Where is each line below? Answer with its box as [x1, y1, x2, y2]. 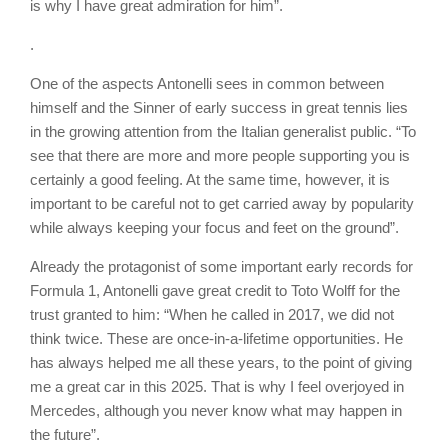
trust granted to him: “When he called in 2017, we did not [30, 306, 394, 324]
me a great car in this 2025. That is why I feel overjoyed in [30, 378, 404, 396]
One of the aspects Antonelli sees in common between [30, 75, 384, 93]
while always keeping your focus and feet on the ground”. [30, 219, 399, 237]
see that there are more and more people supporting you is [30, 147, 410, 165]
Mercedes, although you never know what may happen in [30, 402, 402, 420]
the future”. [30, 426, 100, 444]
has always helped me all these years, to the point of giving [30, 354, 412, 372]
